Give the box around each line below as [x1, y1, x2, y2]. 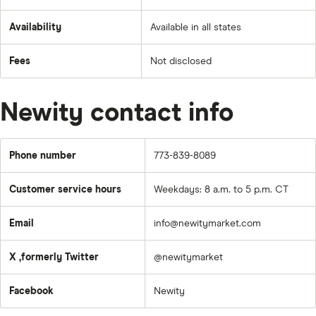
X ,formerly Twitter [9, 253, 99, 263]
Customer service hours [9, 185, 121, 195]
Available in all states [150, 23, 241, 33]
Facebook [9, 286, 54, 297]
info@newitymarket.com [154, 219, 261, 229]
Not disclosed [150, 56, 212, 67]
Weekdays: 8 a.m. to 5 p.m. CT [154, 185, 288, 195]
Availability [9, 23, 61, 33]
